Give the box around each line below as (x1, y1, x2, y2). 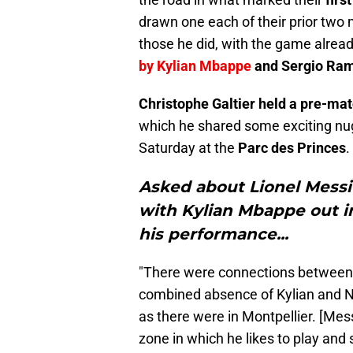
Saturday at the (139, 139, 238, 157)
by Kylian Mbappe (139, 58, 251, 75)
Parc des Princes (238, 139, 346, 157)
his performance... (139, 225, 288, 244)
